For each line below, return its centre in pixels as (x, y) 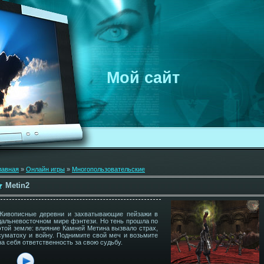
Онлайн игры (45, 169)
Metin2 (17, 185)
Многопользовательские (108, 169)
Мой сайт (143, 78)
